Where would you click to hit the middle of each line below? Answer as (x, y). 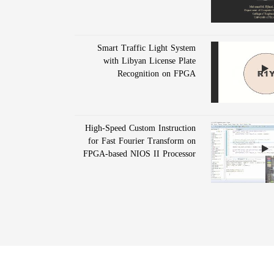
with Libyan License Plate (149, 61)
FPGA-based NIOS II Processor (139, 154)
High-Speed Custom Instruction (140, 128)
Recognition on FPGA (156, 74)
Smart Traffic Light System (146, 48)
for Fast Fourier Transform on (142, 141)
